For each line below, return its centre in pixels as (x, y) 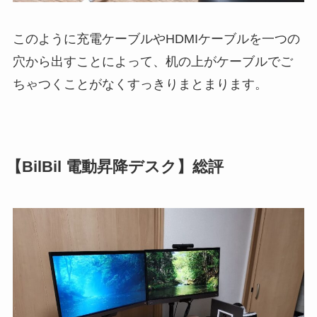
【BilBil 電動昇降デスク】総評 (115, 167)
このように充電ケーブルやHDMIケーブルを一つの (156, 39)
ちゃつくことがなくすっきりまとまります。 (140, 84)
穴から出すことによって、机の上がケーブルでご (152, 61)
